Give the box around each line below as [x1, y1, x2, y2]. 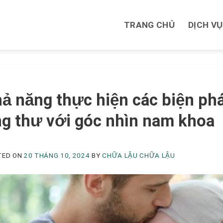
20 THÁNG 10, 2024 [24, 151, 90, 159]
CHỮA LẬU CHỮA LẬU [102, 151, 175, 159]
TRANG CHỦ [123, 20, 175, 30]
